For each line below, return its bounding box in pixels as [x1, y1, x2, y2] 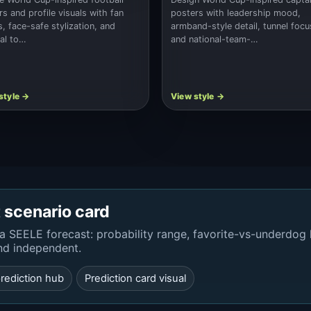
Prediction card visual [85, 272, 186, 285]
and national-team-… [171, 33, 259, 44]
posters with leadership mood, [171, 7, 301, 18]
